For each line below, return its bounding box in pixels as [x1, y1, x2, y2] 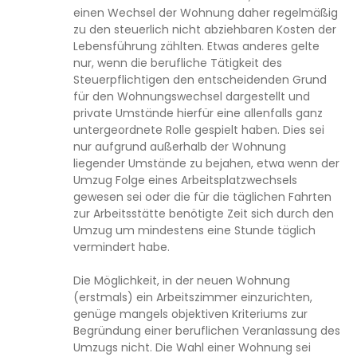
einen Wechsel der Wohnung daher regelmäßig [73, 5, 338, 21]
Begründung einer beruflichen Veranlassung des [73, 323, 340, 339]
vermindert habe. [73, 239, 170, 255]
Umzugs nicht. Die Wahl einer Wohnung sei [73, 339, 311, 355]
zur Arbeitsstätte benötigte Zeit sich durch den [73, 206, 334, 222]
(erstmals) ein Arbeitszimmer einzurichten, [73, 289, 312, 305]
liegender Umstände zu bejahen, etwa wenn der [73, 155, 339, 171]
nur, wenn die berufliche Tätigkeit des [73, 55, 282, 71]
